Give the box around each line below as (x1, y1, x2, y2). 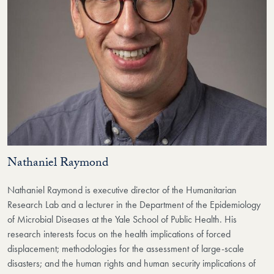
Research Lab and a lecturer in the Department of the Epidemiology (7, 198, 261, 211)
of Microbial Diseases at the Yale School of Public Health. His (7, 212, 237, 226)
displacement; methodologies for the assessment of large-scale (7, 242, 244, 255)
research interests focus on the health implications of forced (7, 227, 231, 240)
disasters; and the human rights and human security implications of (7, 256, 256, 270)
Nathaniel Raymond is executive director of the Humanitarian (7, 183, 237, 196)
